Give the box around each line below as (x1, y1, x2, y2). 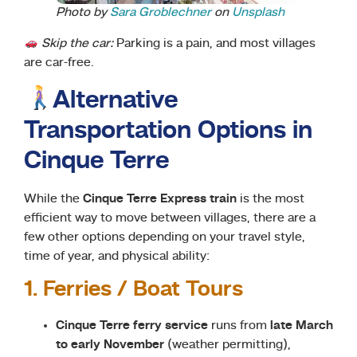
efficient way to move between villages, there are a (24, 211, 316, 225)
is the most (237, 192, 304, 206)
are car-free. (24, 57, 94, 70)
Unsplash (232, 6, 284, 20)
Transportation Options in (24, 118, 312, 144)
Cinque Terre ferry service (56, 319, 208, 332)
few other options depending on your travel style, (24, 230, 305, 244)
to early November (56, 338, 164, 351)
